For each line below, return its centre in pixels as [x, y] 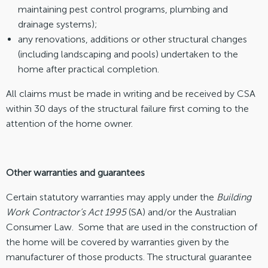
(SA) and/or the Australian [181, 212]
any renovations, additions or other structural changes [133, 39]
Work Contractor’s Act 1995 [66, 212]
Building [234, 197]
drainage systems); [58, 24]
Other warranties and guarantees [75, 172]
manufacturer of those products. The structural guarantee [129, 257]
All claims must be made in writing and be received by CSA [131, 93]
